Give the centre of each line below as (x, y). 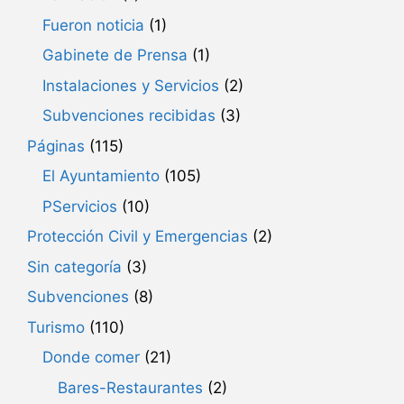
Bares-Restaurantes (130, 387)
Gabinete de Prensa (115, 55)
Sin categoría (74, 266)
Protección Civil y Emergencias (138, 237)
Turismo (56, 327)
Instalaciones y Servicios (131, 85)
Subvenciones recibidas (129, 116)
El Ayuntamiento (101, 176)
